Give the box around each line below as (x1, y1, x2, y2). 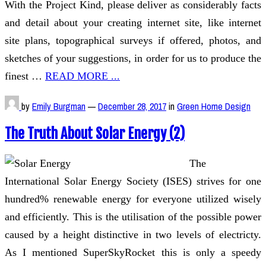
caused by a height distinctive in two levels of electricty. (5, 228, 261, 240)
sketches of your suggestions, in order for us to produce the (5, 52, 261, 64)
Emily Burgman (32, 99, 85, 113)
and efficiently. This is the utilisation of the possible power (5, 210, 261, 223)
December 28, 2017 (98, 99, 166, 113)
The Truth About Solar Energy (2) (5, 124, 185, 142)
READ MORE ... (45, 69, 120, 82)
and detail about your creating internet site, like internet (5, 16, 261, 28)
